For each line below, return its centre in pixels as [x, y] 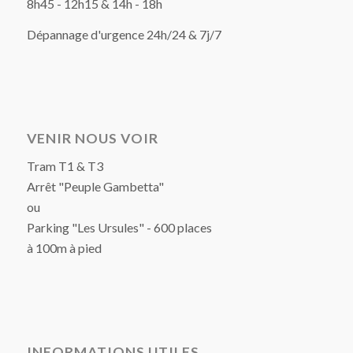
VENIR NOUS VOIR [92, 138]
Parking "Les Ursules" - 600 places [119, 228]
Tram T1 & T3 [65, 166]
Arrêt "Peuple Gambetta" [95, 187]
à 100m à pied [64, 248]
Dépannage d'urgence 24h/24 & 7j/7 [124, 35]
